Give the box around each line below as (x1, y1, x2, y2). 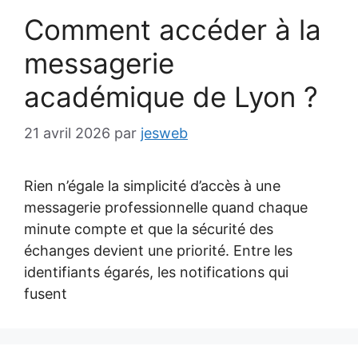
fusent (24, 285, 67, 302)
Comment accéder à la (24, 13, 321, 46)
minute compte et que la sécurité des (24, 221, 273, 237)
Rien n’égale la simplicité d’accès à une (24, 177, 280, 194)
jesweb (141, 125, 188, 141)
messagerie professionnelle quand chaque (24, 199, 308, 216)
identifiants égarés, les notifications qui (24, 264, 288, 280)
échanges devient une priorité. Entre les (24, 242, 292, 259)
